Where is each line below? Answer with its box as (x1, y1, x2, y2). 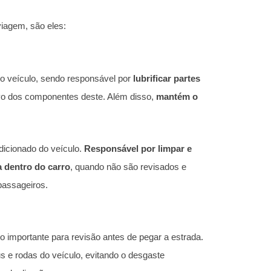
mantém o (156, 91, 198, 102)
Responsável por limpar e (84, 143, 192, 154)
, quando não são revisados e (70, 161, 186, 172)
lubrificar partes (133, 73, 200, 83)
